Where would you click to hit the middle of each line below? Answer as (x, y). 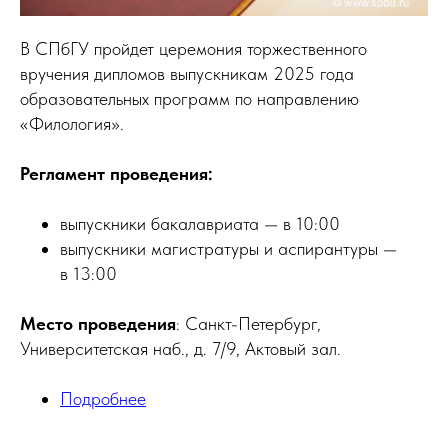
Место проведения (98, 323)
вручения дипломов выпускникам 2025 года (187, 73)
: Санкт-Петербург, (248, 323)
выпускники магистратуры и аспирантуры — (228, 248)
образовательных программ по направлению (189, 98)
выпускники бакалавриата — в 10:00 (200, 223)
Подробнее (103, 398)
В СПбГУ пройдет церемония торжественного (193, 48)
